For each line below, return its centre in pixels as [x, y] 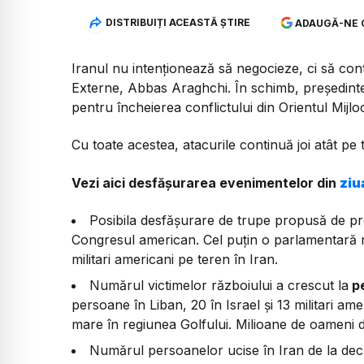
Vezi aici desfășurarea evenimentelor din [206, 182]
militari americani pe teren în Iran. [175, 259]
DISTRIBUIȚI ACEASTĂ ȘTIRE [178, 23]
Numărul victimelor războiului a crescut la [219, 285]
